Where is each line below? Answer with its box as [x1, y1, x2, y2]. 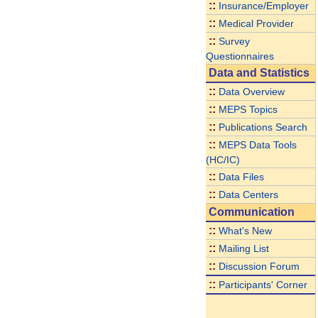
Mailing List [218, 243, 269, 254]
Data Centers [218, 189, 278, 200]
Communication [205, 205, 295, 218]
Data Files [218, 171, 264, 182]
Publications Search [218, 121, 307, 133]
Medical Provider [218, 18, 294, 29]
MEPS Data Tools [218, 139, 297, 150]
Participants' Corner [218, 279, 307, 290]
